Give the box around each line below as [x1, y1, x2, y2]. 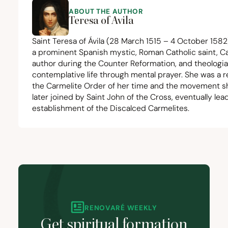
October [175, 36, 210, 46]
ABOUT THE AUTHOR [69, 7, 144, 16]
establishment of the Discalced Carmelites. [32, 103, 189, 113]
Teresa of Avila [69, 15, 136, 28]
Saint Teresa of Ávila [32, 36, 104, 46]
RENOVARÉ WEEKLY [84, 203, 157, 212]
